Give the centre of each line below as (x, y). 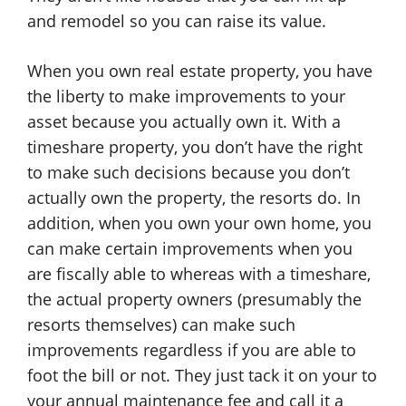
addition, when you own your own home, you (199, 223)
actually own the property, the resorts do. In (194, 198)
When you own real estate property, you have (200, 71)
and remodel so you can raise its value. (177, 21)
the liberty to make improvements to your (186, 96)
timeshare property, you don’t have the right (195, 147)
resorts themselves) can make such (161, 324)
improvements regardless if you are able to (192, 350)
